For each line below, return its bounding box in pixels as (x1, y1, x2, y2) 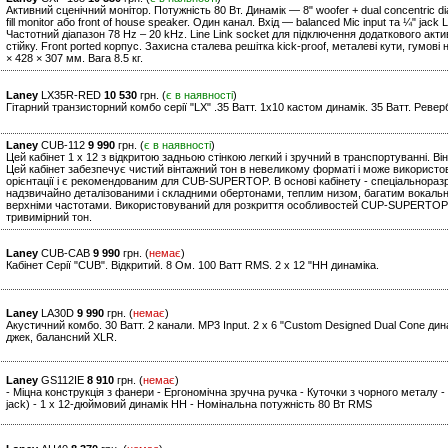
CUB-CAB (38, 247, 93, 260)
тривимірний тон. (6, 211, 92, 224)
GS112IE (38, 374, 87, 387)
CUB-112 (38, 139, 88, 152)
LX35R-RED (38, 89, 104, 102)
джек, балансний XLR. (6, 331, 117, 344)
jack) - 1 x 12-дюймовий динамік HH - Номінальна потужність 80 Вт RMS (6, 398, 372, 411)
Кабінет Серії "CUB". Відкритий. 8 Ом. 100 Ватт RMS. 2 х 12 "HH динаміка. (6, 259, 379, 272)
